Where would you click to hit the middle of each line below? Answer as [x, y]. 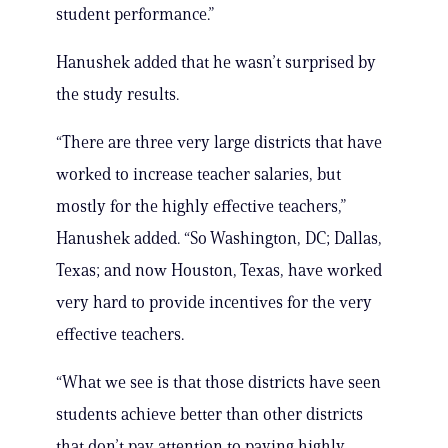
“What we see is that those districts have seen [218, 382]
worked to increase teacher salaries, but [198, 174]
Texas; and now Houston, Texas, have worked [219, 270]
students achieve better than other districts [209, 414]
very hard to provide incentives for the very [214, 302]
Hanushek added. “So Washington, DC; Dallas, [219, 238]
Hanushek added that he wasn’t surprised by [216, 62]
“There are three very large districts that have [219, 142]
